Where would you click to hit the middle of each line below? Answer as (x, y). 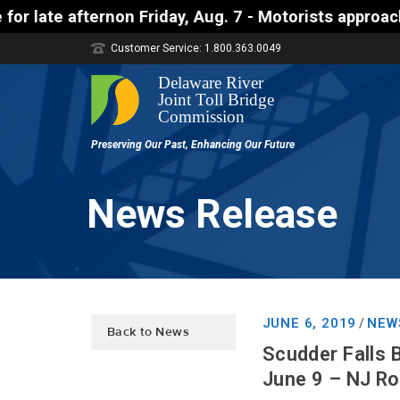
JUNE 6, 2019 (309, 323)
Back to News (149, 332)
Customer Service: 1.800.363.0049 (196, 48)
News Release (212, 214)
